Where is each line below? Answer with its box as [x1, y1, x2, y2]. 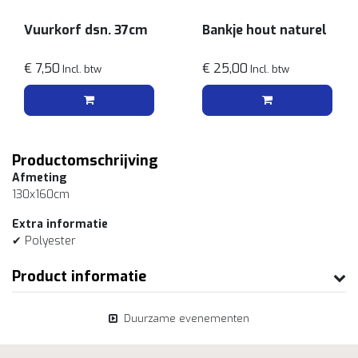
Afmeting [12, 170, 67, 185]
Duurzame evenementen [124, 312, 249, 325]
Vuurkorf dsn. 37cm [24, 22, 147, 38]
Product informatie [12, 267, 146, 286]
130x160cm [12, 187, 73, 202]
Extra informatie [12, 217, 108, 232]
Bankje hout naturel [202, 22, 327, 38]
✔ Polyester [12, 233, 76, 249]
